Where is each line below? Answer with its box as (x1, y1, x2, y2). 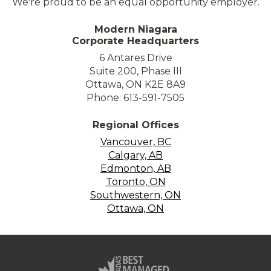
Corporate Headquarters (72, 34, 199, 47)
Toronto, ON (105, 175, 166, 188)
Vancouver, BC (100, 135, 171, 148)
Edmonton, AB (100, 162, 171, 174)
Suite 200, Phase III (89, 65, 182, 77)
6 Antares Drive (99, 51, 172, 64)
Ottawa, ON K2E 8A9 (85, 78, 186, 90)
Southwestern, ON (90, 189, 181, 201)
